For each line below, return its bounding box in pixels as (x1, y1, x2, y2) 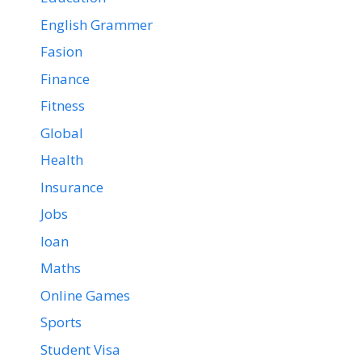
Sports (40, 313, 82, 331)
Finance (40, 69, 90, 88)
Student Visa (40, 339, 120, 359)
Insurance (40, 177, 103, 196)
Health (40, 150, 83, 169)
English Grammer (40, 15, 153, 34)
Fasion (40, 42, 82, 61)
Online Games (40, 285, 130, 305)
